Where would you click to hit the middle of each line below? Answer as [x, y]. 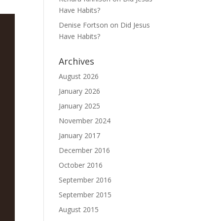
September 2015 [85, 194]
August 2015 [79, 209]
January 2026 [80, 91]
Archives [77, 61]
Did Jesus [135, 25]
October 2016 [81, 165]
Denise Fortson [84, 25]
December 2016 [85, 150]
